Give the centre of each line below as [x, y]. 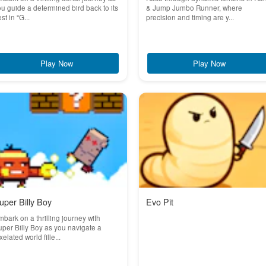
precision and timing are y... [190, 17]
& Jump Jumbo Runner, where [194, 8]
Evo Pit [160, 202]
